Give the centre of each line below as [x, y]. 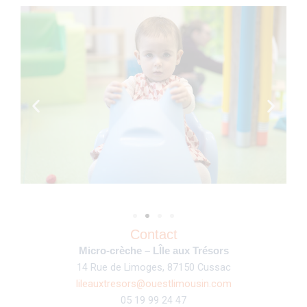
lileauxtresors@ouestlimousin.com [153, 284]
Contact [153, 235]
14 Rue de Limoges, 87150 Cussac [153, 268]
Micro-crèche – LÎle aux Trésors [153, 251]
